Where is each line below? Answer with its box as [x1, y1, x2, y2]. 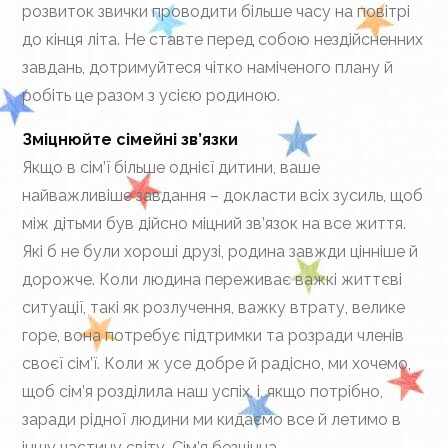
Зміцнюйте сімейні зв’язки [22, 130, 239, 149]
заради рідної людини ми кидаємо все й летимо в [22, 410, 402, 429]
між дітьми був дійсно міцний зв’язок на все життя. [22, 214, 407, 233]
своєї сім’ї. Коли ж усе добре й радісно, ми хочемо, [22, 354, 412, 373]
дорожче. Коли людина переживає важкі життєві [22, 270, 403, 289]
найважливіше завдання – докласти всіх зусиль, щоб [22, 186, 424, 205]
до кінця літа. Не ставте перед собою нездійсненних [22, 30, 424, 49]
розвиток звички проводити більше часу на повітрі [22, 2, 411, 21]
